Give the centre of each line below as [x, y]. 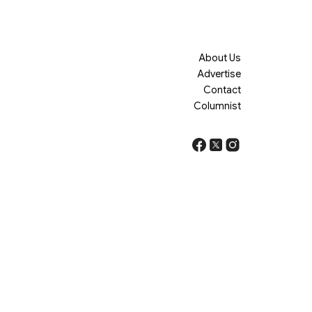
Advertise [219, 74]
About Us [220, 58]
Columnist [217, 106]
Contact [222, 90]
